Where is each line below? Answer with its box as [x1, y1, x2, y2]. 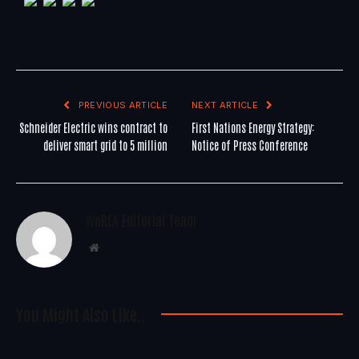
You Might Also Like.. [16, 303, 145, 325]
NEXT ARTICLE [192, 99, 261, 111]
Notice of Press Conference [192, 137, 308, 152]
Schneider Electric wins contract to [19, 119, 167, 135]
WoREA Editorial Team [86, 210, 196, 228]
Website [98, 240, 134, 252]
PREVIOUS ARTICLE [75, 99, 167, 111]
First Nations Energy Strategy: [192, 119, 314, 135]
